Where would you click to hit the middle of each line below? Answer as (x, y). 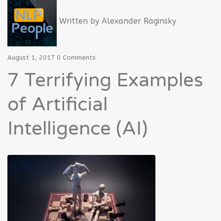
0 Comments (76, 57)
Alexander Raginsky (139, 21)
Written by (79, 21)
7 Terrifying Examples (105, 80)
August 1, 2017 (31, 57)
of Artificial (57, 104)
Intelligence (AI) (77, 129)
